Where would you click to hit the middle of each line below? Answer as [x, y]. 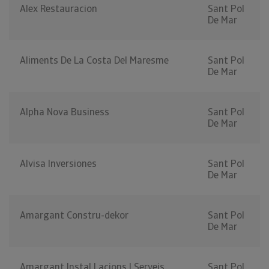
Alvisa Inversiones [58, 164]
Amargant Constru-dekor [74, 216]
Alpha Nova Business [65, 112]
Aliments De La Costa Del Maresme [94, 61]
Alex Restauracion [59, 9]
